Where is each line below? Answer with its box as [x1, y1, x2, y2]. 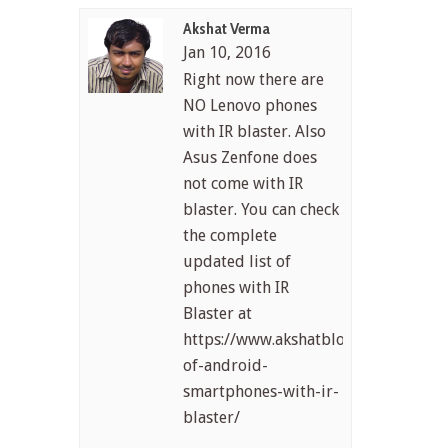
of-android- [183, 355, 269, 375]
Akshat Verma [183, 18, 271, 38]
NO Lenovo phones [183, 95, 318, 115]
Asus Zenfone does [183, 147, 318, 167]
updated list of [183, 251, 292, 271]
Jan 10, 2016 [183, 42, 272, 62]
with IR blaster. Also [183, 121, 327, 141]
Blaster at [183, 303, 253, 323]
